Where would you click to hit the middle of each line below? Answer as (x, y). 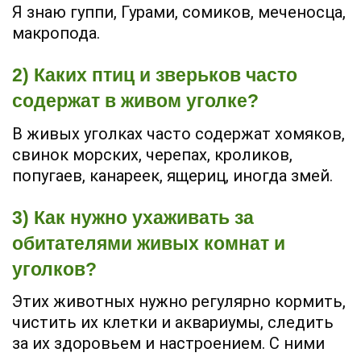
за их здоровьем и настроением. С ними (168, 344)
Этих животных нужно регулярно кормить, (179, 302)
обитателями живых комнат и (149, 243)
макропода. (56, 33)
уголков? (54, 269)
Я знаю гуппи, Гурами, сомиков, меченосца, (179, 12)
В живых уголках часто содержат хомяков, (178, 133)
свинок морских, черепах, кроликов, (152, 154)
